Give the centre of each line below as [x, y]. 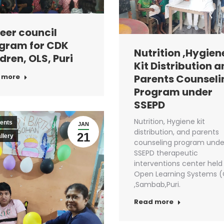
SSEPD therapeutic [166, 153]
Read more [154, 201]
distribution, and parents [176, 132]
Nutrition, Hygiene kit [169, 121]
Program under [173, 92]
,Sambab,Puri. [157, 184]
